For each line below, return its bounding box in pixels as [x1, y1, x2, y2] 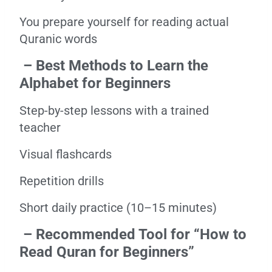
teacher [19, 120, 61, 135]
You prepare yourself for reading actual [19, 15, 229, 29]
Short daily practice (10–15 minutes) [19, 200, 217, 215]
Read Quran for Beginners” [19, 243, 194, 260]
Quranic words [19, 32, 97, 46]
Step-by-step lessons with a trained [19, 103, 209, 118]
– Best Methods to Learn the [19, 57, 208, 74]
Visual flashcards [19, 147, 112, 161]
